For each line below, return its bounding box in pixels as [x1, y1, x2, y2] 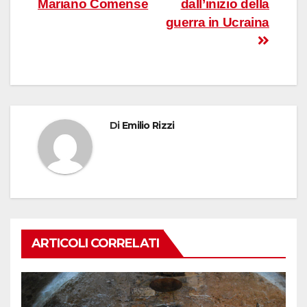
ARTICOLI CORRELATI [32, 235, 159, 251]
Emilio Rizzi [121, 119, 175, 132]
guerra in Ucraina [165, 14, 269, 29]
